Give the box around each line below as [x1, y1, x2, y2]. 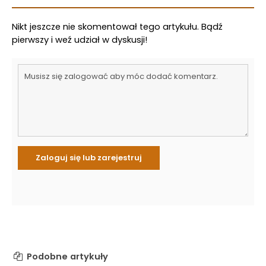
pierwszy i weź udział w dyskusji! [12, 34, 147, 46]
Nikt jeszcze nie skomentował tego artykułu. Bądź [12, 21, 223, 33]
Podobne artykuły [24, 251, 108, 262]
